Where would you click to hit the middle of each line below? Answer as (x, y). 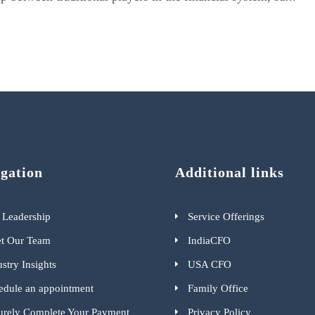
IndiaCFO (209, 241)
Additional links (230, 173)
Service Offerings (226, 217)
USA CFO (210, 265)
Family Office (218, 289)
